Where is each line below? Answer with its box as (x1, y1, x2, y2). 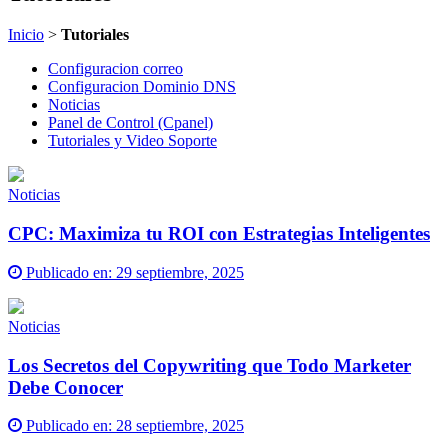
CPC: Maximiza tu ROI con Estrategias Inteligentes (8, 223, 430, 245)
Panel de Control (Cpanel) (48, 114, 213, 132)
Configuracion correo (48, 60, 183, 78)
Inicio (8, 26, 44, 44)
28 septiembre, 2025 (116, 417, 244, 435)
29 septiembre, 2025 (116, 263, 244, 281)
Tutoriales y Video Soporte (48, 132, 217, 150)
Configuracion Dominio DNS (48, 78, 236, 96)
